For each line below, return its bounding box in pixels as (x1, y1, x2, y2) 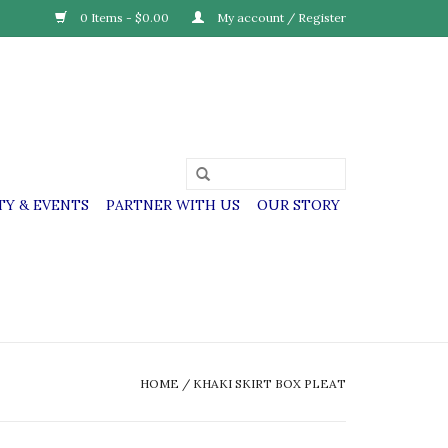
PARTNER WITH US (106, 196, 240, 214)
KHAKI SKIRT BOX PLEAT (193, 376, 346, 391)
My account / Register (214, 10, 346, 25)
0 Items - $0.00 (77, 10, 172, 25)
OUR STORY (257, 196, 340, 214)
